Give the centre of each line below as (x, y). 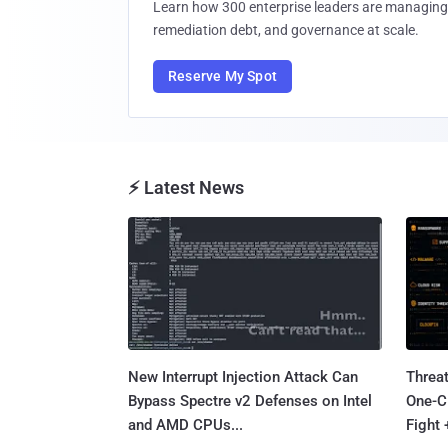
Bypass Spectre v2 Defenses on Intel (250, 400)
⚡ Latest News (186, 187)
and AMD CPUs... (185, 424)
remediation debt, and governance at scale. (286, 30)
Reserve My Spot (222, 76)
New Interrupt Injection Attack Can (243, 376)
